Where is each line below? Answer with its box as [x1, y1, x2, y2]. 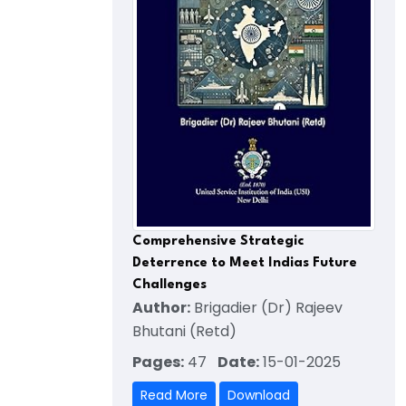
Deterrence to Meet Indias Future [132, 256, 357, 271]
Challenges [132, 278, 207, 293]
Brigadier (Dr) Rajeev [190, 297, 343, 319]
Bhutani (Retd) [132, 321, 237, 343]
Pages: [132, 352, 184, 373]
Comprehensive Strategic [132, 235, 304, 249]
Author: [132, 297, 190, 319]
